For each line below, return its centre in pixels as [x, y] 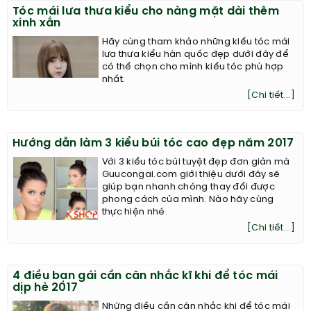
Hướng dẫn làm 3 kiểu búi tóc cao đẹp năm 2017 [153, 144]
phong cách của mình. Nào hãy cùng [188, 200]
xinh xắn [37, 24]
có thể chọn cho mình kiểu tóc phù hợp [193, 67]
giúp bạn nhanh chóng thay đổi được [188, 187]
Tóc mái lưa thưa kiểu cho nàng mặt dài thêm [146, 12]
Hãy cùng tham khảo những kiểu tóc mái [196, 42]
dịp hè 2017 [45, 288]
